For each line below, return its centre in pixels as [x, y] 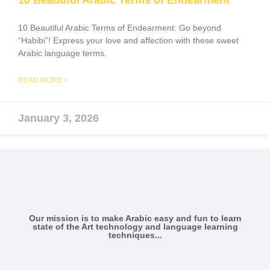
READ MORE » [43, 80]
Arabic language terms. [62, 53]
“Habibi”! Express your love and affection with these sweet [128, 41]
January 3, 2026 [58, 118]
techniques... [135, 235]
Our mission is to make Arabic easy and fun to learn [135, 218]
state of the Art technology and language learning [135, 227]
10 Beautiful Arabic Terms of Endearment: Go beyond [120, 28]
